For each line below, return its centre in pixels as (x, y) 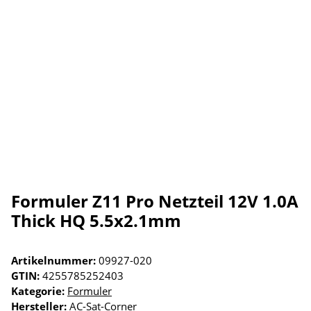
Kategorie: (39, 291)
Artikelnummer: (55, 261)
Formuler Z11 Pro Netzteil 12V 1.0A (155, 201)
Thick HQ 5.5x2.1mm (96, 221)
